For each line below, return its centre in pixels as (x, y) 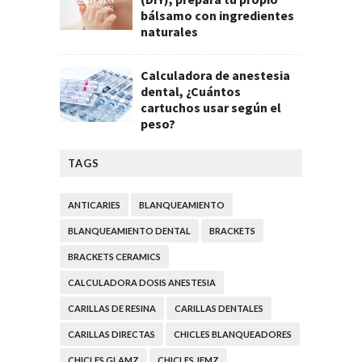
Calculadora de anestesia (215, 75)
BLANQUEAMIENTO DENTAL (129, 231)
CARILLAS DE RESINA (112, 309)
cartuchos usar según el (211, 107)
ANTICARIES (94, 205)
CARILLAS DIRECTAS (112, 335)
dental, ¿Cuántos (191, 91)
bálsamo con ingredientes (217, 15)
